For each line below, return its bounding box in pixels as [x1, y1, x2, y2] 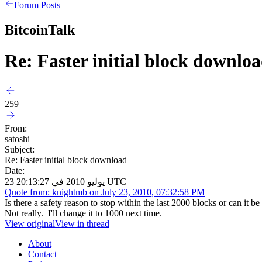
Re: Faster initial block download [5, 154, 127, 165]
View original [5, 218, 55, 229]
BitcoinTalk [5, 22, 75, 37]
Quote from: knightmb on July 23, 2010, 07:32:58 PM [5, 187, 205, 197]
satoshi [5, 133, 30, 144]
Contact [28, 249, 57, 259]
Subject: [5, 144, 35, 154]
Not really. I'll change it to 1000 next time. [5, 208, 162, 218]
